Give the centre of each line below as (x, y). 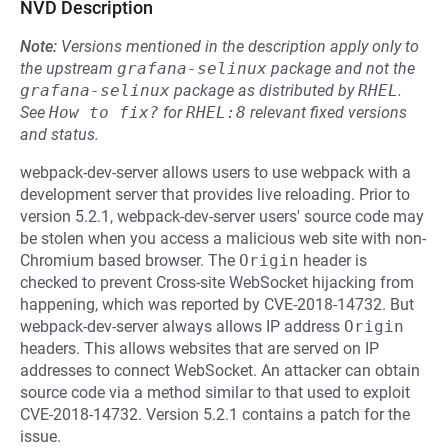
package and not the (341, 68)
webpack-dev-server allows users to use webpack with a (215, 172)
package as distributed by (264, 90)
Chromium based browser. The (129, 260)
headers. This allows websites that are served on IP (199, 348)
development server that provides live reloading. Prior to (215, 194)
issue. (40, 436)
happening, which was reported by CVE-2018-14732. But (217, 304)
